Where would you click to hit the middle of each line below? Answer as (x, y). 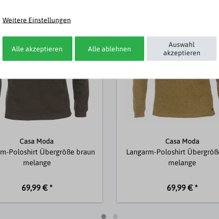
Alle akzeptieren (37, 48)
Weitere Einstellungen (37, 20)
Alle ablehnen (109, 48)
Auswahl (182, 44)
